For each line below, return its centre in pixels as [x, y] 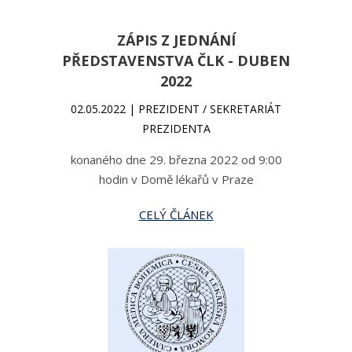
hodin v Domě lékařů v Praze [176, 179]
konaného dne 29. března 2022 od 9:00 [176, 159]
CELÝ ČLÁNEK [176, 214]
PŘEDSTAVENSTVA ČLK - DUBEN [176, 60]
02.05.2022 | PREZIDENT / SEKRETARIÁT [176, 109]
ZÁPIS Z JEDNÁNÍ [176, 40]
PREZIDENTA [176, 128]
